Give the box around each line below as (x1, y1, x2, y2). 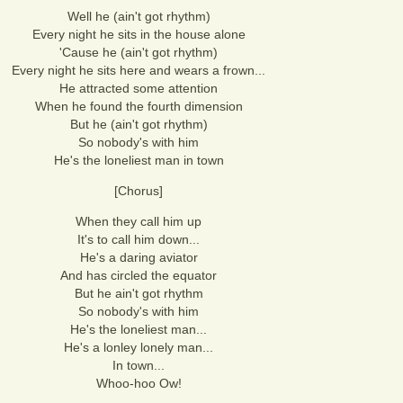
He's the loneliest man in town (53, 153, 224, 167)
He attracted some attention (59, 81, 218, 95)
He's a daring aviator (79, 250, 198, 264)
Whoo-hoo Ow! (95, 376, 182, 390)
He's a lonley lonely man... (64, 340, 213, 354)
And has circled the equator (60, 268, 217, 282)
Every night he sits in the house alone (31, 27, 246, 41)
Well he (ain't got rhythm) (67, 9, 210, 23)
